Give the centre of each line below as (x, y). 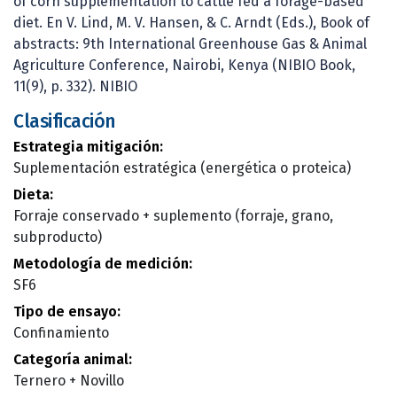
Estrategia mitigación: (88, 146)
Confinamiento (61, 332)
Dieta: (33, 194)
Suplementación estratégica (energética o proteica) (182, 167)
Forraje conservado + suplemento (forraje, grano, (173, 215)
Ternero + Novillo (69, 380)
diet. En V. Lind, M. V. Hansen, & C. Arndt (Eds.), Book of (191, 22)
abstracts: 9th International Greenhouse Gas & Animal (190, 43)
